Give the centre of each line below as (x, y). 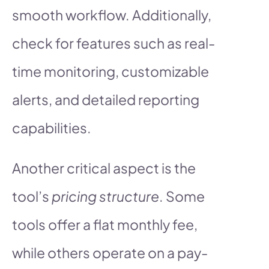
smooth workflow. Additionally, (112, 14)
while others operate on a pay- (110, 252)
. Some (182, 196)
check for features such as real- (113, 43)
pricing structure (105, 196)
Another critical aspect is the (104, 168)
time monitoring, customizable (110, 71)
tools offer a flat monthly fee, (105, 224)
